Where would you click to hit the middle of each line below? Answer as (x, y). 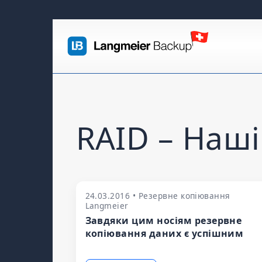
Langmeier (107, 206)
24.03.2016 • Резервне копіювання (158, 196)
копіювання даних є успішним (164, 233)
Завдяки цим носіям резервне (163, 220)
